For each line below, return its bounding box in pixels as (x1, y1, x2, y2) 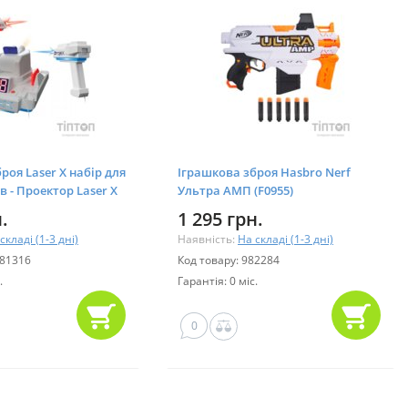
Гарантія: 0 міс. (178, 272, 258, 289)
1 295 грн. (178, 206, 263, 231)
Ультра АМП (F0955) (178, 181, 293, 199)
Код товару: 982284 (178, 251, 280, 268)
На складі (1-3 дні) (238, 230, 333, 247)
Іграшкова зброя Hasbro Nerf (178, 163, 351, 180)
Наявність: (178, 230, 238, 247)
